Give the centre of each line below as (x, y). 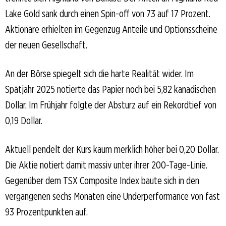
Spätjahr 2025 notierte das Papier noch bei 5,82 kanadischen (110, 89)
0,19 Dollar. (24, 120)
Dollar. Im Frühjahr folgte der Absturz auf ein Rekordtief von (111, 105)
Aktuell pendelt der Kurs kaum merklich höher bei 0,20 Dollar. (112, 149)
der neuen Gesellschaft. (46, 45)
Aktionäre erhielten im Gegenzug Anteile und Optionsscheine (111, 29)
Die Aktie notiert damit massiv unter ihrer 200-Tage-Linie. (106, 165)
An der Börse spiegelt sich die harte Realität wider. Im (99, 73)
